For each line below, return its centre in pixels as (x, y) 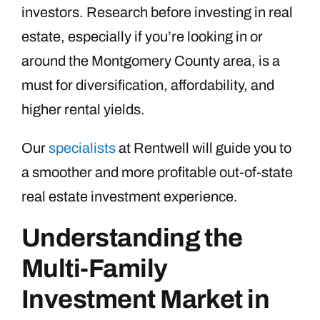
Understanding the (132, 237)
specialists (82, 147)
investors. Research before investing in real (157, 12)
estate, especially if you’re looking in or (142, 36)
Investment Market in (146, 299)
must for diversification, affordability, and (148, 85)
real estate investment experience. (130, 196)
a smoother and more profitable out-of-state (157, 172)
